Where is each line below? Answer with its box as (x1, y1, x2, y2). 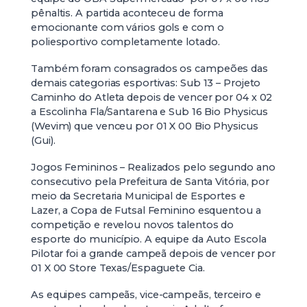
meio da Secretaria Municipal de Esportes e (31, 190, 245, 203)
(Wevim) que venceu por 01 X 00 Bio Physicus (31, 120, 258, 133)
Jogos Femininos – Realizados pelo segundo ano (31, 161, 275, 174)
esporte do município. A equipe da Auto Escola (31, 233, 267, 246)
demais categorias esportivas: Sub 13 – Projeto (31, 77, 261, 90)
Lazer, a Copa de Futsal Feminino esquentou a (31, 204, 261, 217)
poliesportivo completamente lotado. (31, 36, 220, 49)
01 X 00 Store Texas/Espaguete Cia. (31, 262, 205, 275)
